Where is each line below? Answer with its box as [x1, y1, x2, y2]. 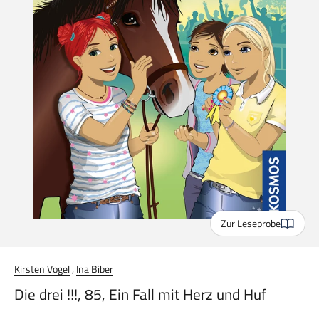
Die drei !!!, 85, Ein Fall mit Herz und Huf [14, 283, 266, 306]
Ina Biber [76, 261, 113, 277]
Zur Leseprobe [221, 215, 281, 231]
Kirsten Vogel [14, 261, 70, 277]
